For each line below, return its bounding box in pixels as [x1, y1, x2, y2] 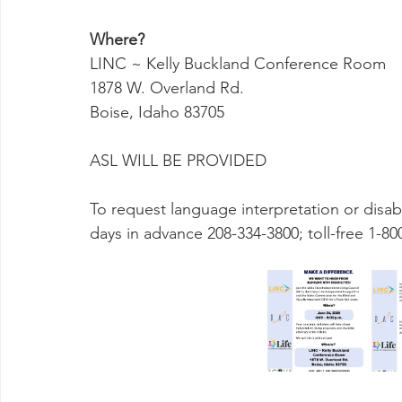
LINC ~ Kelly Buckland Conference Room [90, 54, 386, 74]
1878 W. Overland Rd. [90, 78, 244, 98]
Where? [90, 30, 144, 49]
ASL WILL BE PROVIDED [90, 151, 267, 170]
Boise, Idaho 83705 [90, 102, 224, 122]
